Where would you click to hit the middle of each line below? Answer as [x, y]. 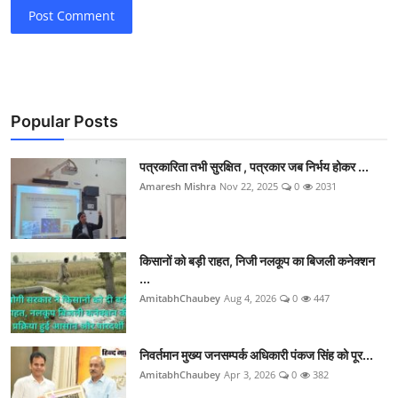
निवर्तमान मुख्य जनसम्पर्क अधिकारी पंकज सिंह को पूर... [256, 354]
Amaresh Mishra [178, 186]
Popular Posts [64, 121]
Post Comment [72, 16]
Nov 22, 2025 [249, 186]
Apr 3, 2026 [250, 374]
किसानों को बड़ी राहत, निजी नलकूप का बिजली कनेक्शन [257, 260]
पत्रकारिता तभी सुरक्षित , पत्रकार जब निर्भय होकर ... [254, 166]
